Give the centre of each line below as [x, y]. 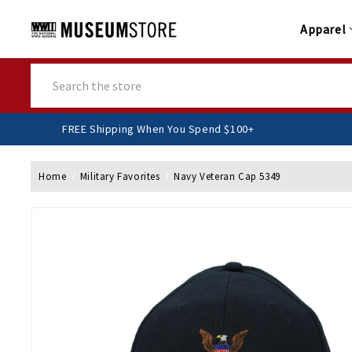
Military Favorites [120, 177]
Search [49, 72]
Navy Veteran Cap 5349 [227, 177]
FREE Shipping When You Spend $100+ [193, 129]
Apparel [323, 29]
